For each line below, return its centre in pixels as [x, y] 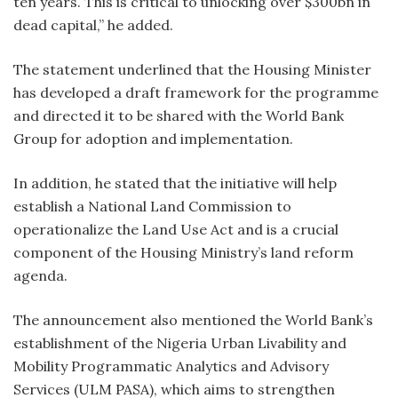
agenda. [40, 276]
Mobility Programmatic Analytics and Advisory [171, 366]
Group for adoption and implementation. [153, 139]
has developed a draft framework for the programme [196, 93]
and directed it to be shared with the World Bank [179, 116]
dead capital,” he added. [93, 25]
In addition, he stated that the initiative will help [175, 183]
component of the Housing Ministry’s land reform [183, 253]
